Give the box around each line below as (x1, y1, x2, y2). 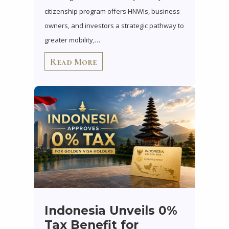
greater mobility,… (44, 35, 100, 44)
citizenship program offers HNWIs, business (44, 6, 180, 16)
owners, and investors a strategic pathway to (44, 20, 184, 30)
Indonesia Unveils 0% (44, 203, 177, 218)
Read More (50, 56, 97, 67)
